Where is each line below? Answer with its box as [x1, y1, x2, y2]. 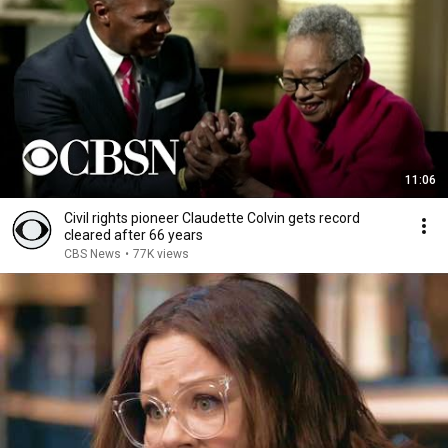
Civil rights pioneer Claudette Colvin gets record [64, 210, 360, 226]
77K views [133, 247, 189, 261]
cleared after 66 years [64, 227, 203, 243]
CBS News [64, 247, 121, 261]
